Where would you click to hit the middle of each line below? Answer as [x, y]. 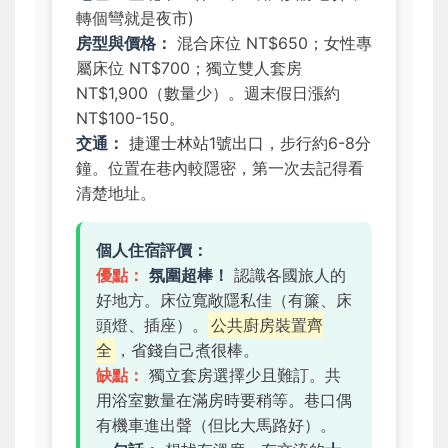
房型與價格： [124, 42]
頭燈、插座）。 [152, 324]
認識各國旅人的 [287, 274]
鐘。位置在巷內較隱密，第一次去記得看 [220, 167]
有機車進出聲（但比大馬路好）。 [216, 424]
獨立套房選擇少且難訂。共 [242, 374]
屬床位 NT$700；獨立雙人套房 [189, 67]
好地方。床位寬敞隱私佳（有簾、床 [224, 299]
